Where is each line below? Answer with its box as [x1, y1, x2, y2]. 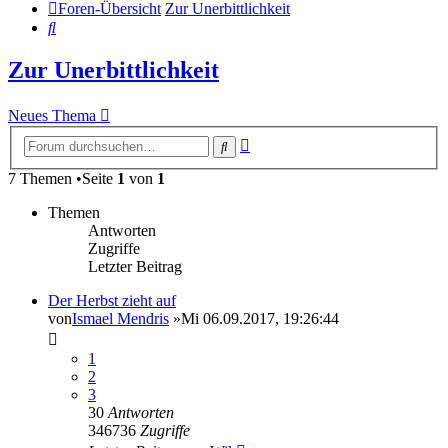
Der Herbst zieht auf [48, 291, 176, 309]
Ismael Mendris [72, 309, 169, 327]
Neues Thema [8, 107, 96, 125]
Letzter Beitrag [88, 257, 182, 275]
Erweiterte [249, 132, 314, 150]
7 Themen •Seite [8, 169, 117, 187]
